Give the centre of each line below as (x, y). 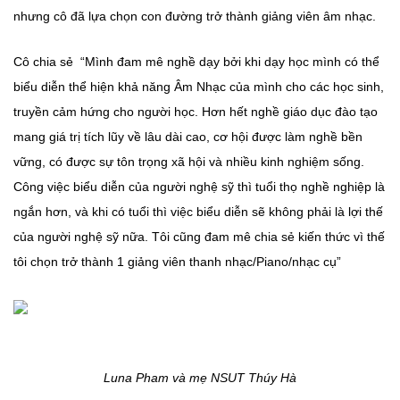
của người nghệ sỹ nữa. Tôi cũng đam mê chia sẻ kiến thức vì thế (199, 237)
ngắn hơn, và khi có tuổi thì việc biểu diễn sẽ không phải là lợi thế (198, 212)
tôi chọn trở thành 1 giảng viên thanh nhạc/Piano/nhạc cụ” (177, 262)
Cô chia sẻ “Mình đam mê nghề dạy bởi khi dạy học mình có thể (196, 62)
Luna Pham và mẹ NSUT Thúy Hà (200, 378)
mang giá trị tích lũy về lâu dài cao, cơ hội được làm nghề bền (188, 137)
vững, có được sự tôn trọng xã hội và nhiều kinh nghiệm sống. (189, 162)
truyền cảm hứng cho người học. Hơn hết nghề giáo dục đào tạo (196, 112)
